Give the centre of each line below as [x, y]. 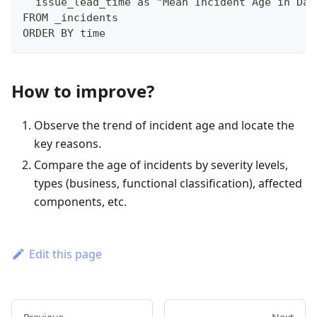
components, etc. [80, 201]
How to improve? [83, 91]
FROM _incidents [70, 17]
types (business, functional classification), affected [168, 183]
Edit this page [65, 254]
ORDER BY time [64, 33]
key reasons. [68, 143]
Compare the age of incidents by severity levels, [161, 165]
